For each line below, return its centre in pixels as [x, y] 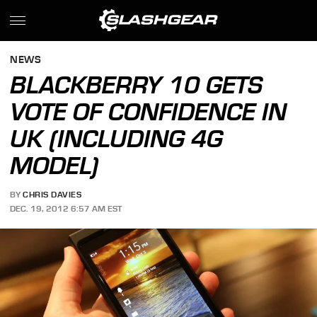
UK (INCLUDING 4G [117, 139]
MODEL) [54, 166]
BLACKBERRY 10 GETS [137, 85]
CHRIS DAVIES [52, 195]
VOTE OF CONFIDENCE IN [149, 112]
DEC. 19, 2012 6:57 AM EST [66, 208]
